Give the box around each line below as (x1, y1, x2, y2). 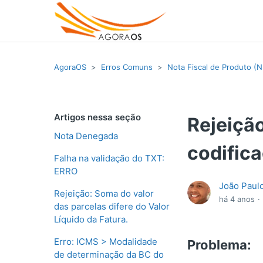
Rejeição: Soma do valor (54, 188, 154, 199)
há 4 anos (219, 194, 255, 204)
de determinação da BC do (54, 249, 164, 260)
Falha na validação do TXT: (54, 153, 164, 164)
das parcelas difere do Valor (54, 201, 170, 212)
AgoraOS (54, 62, 86, 72)
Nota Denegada (54, 130, 118, 141)
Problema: (187, 237, 252, 253)
